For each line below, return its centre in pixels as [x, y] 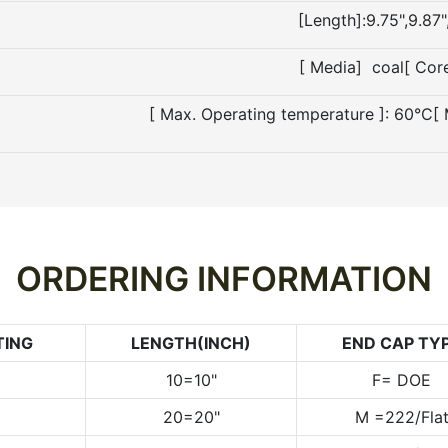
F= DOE [401, 380]
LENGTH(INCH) [191, 343]
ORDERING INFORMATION [224, 279]
